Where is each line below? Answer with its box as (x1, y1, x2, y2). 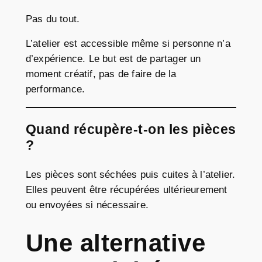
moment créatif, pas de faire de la (25, 68, 177, 80)
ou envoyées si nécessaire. (25, 199, 149, 211)
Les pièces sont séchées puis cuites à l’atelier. (25, 168, 236, 180)
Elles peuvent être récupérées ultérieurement (25, 184, 227, 195)
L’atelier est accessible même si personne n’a (25, 38, 230, 50)
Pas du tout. (25, 13, 80, 25)
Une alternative (25, 229, 206, 257)
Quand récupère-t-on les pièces (25, 122, 236, 137)
